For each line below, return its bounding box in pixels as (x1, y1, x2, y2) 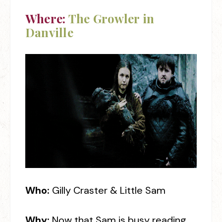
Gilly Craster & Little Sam (52, 184, 166, 197)
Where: (25, 10, 68, 26)
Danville (25, 24, 73, 40)
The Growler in (68, 10, 155, 26)
